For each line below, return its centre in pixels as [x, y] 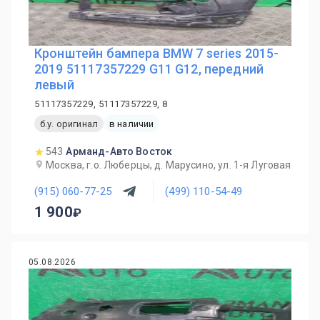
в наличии [131, 124]
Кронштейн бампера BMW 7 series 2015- [157, 53]
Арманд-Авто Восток [119, 151]
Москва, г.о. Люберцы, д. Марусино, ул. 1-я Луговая [169, 165]
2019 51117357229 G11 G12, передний [149, 69]
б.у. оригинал [69, 124]
